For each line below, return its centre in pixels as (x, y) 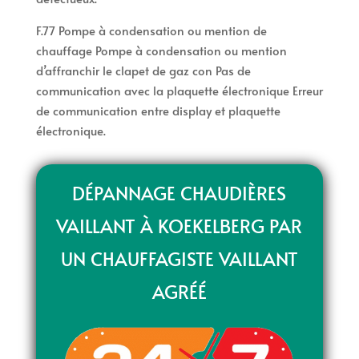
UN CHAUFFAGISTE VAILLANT (179, 259)
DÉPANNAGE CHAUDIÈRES (179, 193)
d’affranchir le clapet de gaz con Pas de (143, 71)
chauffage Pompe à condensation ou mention (161, 50)
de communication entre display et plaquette (158, 111)
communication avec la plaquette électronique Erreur (179, 91)
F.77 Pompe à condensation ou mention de (151, 30)
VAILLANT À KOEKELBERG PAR (179, 226)
